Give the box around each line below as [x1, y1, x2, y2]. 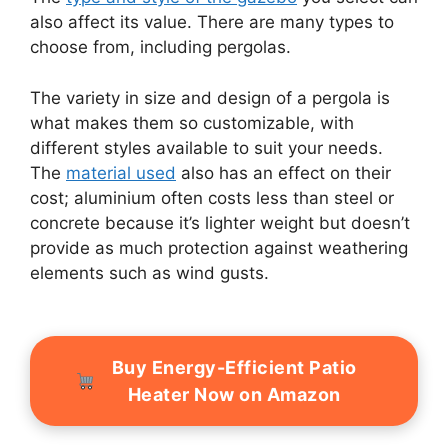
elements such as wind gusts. [30, 262, 269, 283]
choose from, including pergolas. [30, 37, 291, 58]
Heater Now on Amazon [127, 383, 341, 405]
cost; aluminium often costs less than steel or [30, 187, 394, 208]
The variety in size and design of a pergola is [30, 87, 390, 108]
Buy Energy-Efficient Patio [111, 356, 357, 378]
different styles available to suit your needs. [30, 137, 383, 158]
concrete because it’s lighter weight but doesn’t [30, 212, 410, 233]
